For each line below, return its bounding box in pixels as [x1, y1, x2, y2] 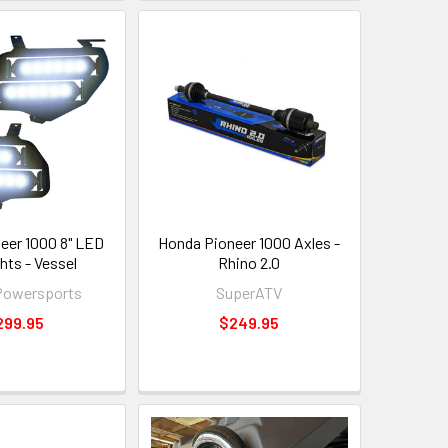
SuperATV [216, 282, 283, 302]
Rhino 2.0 [218, 252, 281, 272]
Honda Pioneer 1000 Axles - [158, 232, 341, 252]
